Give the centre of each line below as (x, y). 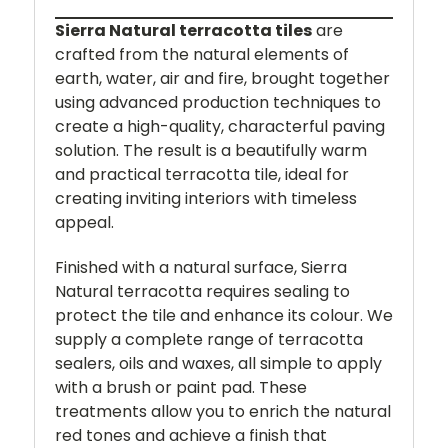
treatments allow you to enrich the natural (223, 412)
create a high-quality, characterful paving (220, 127)
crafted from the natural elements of (202, 55)
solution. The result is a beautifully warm (211, 151)
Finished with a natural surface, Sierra (201, 268)
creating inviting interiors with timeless (206, 199)
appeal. (84, 223)
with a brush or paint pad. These (181, 388)
